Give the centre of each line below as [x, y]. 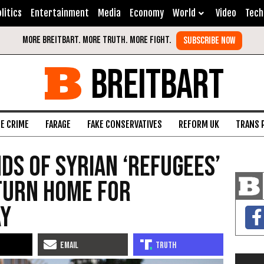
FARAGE [58, 124]
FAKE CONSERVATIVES [125, 124]
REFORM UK [199, 124]
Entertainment [60, 13]
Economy [147, 13]
